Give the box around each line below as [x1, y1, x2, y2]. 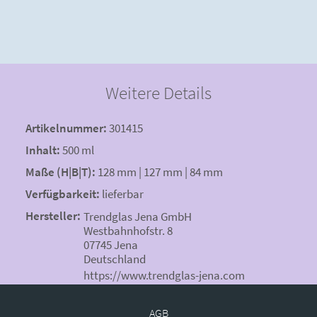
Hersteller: [25, 208, 83, 224]
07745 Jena [83, 236, 138, 253]
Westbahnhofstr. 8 [83, 222, 173, 238]
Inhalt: [25, 142, 60, 158]
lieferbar [102, 186, 144, 202]
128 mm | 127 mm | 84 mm [98, 164, 223, 180]
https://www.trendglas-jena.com [83, 267, 245, 283]
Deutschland [83, 250, 146, 267]
